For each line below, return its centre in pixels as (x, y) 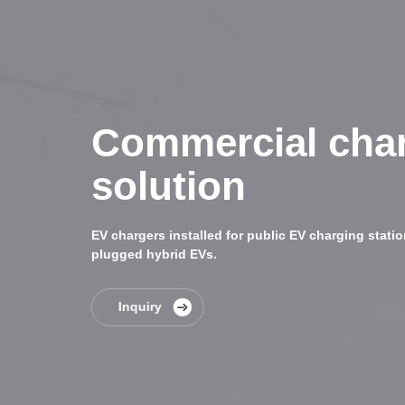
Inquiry (140, 307)
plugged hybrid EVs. (154, 254)
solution (168, 186)
